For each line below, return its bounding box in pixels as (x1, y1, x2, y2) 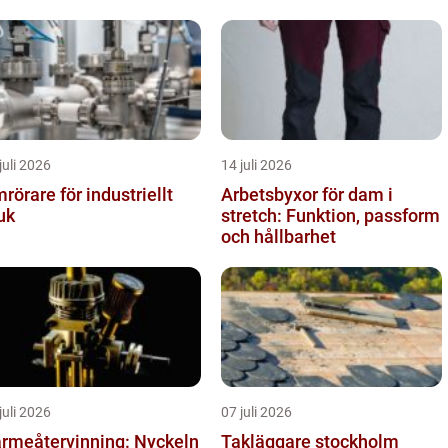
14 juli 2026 (221, 157, 292, 173)
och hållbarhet (221, 226, 336, 247)
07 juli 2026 (221, 404, 292, 420)
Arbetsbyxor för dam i (221, 184, 393, 205)
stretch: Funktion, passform (221, 205, 440, 226)
